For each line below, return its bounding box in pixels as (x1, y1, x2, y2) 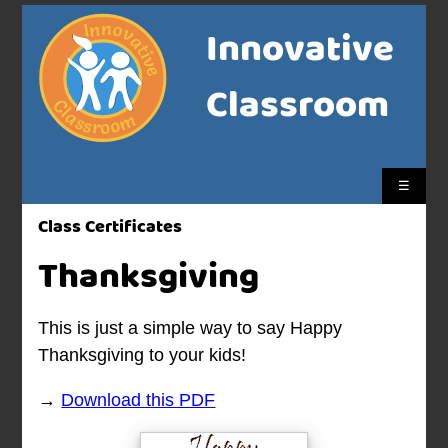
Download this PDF (61, 390, 216, 411)
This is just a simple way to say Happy (38, 318, 343, 339)
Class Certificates (38, 213, 183, 242)
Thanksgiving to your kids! (38, 345, 247, 366)
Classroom (205, 77, 389, 136)
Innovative (205, 21, 394, 80)
